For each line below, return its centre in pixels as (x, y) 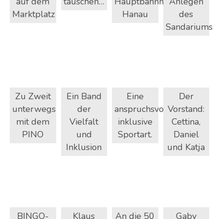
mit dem (33, 121)
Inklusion (84, 147)
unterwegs (34, 109)
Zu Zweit (33, 96)
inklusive (135, 121)
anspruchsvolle (144, 109)
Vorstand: (186, 109)
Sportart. (135, 134)
